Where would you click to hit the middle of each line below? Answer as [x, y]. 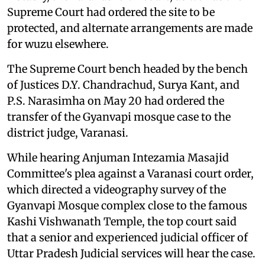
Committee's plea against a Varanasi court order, [130, 173]
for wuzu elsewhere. [58, 44]
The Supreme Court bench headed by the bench [127, 69]
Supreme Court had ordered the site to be [111, 12]
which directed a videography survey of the [117, 189]
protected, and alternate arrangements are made [130, 28]
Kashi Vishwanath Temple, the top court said [122, 221]
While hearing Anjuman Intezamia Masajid [118, 157]
